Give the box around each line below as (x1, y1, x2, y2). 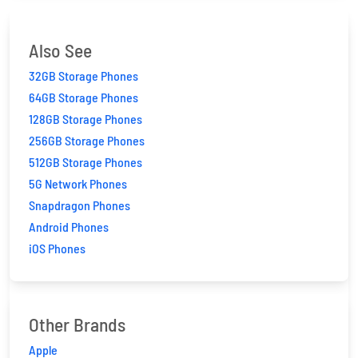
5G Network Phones (29, 176, 127, 191)
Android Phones (29, 219, 109, 234)
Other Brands (29, 313, 125, 336)
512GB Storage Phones (29, 154, 142, 169)
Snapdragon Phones (29, 197, 130, 213)
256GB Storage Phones (29, 133, 145, 148)
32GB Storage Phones (29, 68, 138, 83)
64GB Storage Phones (29, 89, 138, 105)
